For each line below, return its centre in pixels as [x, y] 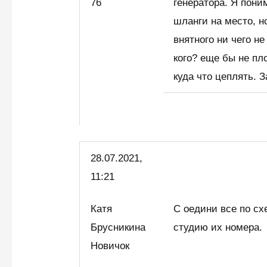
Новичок [113, 246]
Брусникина [118, 228]
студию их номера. [218, 228]
